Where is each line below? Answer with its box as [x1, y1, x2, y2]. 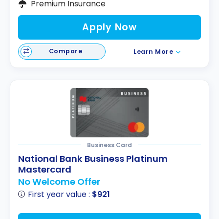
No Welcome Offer [18, 175, 100, 188]
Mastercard [18, 163, 71, 175]
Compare [48, 47, 83, 56]
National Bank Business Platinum [18, 152, 168, 165]
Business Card [87, 140, 132, 149]
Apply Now [82, 21, 137, 34]
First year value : [28, 189, 92, 200]
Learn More [133, 47, 174, 56]
